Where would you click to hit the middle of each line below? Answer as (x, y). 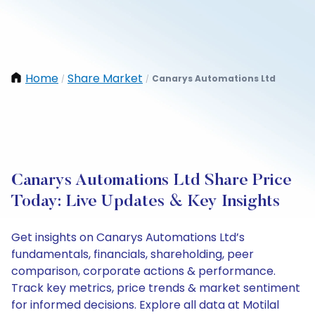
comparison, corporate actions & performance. (143, 271)
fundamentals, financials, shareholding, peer (133, 254)
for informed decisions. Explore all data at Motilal (145, 305)
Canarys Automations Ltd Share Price (152, 181)
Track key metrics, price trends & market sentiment (156, 288)
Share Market (105, 78)
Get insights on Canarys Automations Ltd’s (128, 237)
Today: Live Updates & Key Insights (146, 202)
